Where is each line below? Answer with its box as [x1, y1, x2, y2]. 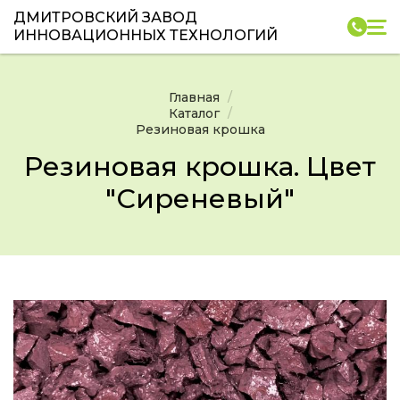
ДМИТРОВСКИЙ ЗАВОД [13, 9, 197, 26]
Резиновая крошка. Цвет [24, 150, 376, 183]
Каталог [168, 105, 220, 121]
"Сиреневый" [105, 182, 295, 215]
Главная [168, 89, 220, 105]
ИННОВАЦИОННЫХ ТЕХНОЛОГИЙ [13, 27, 278, 44]
